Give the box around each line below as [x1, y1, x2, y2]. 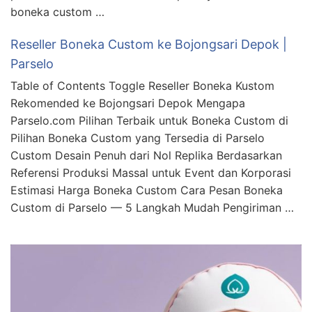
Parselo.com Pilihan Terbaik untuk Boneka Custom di [10, 114, 288, 128]
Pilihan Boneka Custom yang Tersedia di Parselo [10, 131, 265, 146]
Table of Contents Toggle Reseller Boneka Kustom [10, 79, 274, 93]
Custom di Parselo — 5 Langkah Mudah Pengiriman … [10, 201, 294, 215]
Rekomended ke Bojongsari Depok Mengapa [10, 96, 245, 111]
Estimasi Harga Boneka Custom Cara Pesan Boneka [10, 183, 283, 198]
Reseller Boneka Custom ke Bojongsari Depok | [10, 37, 287, 52]
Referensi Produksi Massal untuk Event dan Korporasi [10, 166, 291, 180]
